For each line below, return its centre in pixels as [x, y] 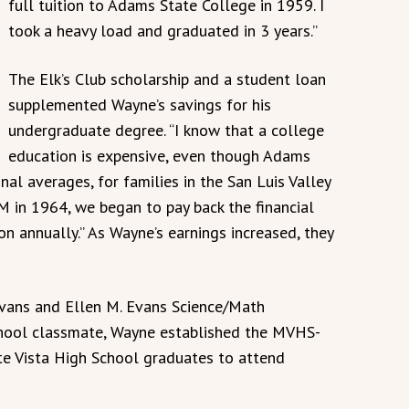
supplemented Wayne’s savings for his [140, 104]
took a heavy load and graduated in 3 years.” [163, 30]
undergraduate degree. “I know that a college [166, 130]
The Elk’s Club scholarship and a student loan [167, 79]
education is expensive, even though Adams [159, 155]
